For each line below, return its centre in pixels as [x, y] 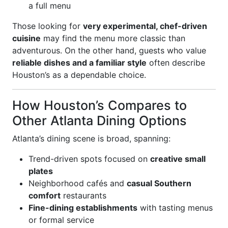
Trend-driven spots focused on [89, 159]
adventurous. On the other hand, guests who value [109, 50]
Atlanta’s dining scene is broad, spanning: [91, 138]
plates [41, 171]
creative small [178, 159]
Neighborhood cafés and [78, 183]
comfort [45, 195]
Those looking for [48, 26]
